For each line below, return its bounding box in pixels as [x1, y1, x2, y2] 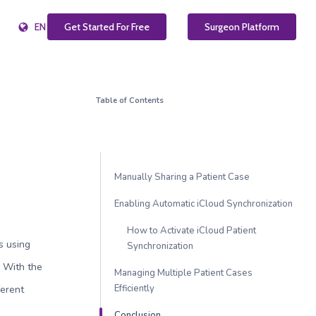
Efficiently [114, 282, 154, 295]
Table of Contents [95, 95, 164, 106]
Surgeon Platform [205, 20, 279, 33]
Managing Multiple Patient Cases [114, 267, 253, 279]
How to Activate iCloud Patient [126, 224, 256, 237]
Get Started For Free [64, 20, 150, 33]
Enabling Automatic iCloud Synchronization [114, 197, 293, 210]
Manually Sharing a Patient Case [114, 171, 250, 183]
